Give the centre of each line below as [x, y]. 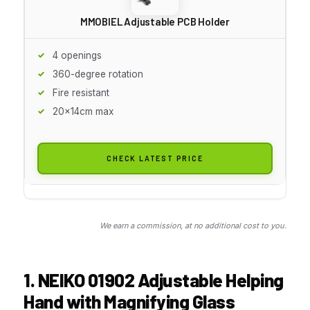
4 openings [77, 55]
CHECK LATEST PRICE [155, 158]
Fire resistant [81, 92]
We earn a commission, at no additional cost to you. [193, 225]
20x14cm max [83, 111]
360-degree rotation [98, 74]
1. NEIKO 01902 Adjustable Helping [154, 280]
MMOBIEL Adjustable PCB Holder [155, 21]
